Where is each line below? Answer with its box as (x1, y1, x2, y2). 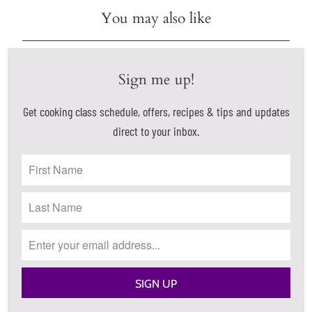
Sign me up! (118, 69, 194, 90)
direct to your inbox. (113, 123, 199, 139)
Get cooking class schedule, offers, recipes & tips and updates (22, 103, 290, 119)
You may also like (100, 8, 212, 29)
